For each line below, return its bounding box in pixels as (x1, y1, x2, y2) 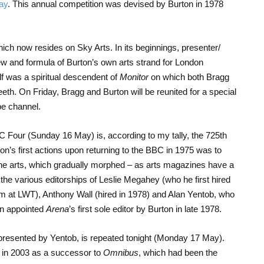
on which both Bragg (148, 71, 229, 82)
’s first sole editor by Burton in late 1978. (68, 203, 222, 214)
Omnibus (103, 247, 138, 258)
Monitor (119, 71, 148, 82)
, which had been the (138, 247, 217, 258)
